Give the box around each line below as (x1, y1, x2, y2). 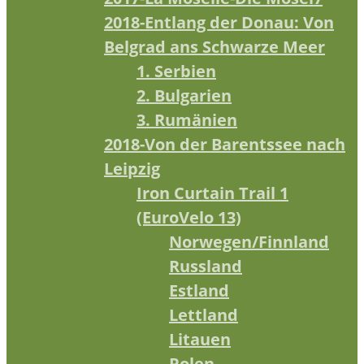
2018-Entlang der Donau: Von (104, 11, 334, 33)
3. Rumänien (136, 108, 237, 131)
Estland (169, 279, 229, 301)
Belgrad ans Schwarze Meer (104, 35, 325, 58)
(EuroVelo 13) (136, 206, 241, 228)
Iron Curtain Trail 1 (136, 181, 288, 204)
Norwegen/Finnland (169, 230, 329, 253)
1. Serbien (136, 59, 216, 82)
